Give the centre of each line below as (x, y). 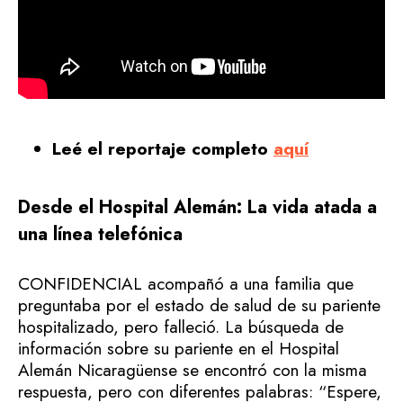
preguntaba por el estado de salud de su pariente (199, 305)
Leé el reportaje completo (163, 148)
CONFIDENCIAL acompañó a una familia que (186, 284)
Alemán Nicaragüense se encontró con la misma (193, 370)
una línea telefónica (100, 234)
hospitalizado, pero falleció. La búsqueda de (181, 327)
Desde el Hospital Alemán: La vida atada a (197, 207)
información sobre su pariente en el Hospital (179, 349)
